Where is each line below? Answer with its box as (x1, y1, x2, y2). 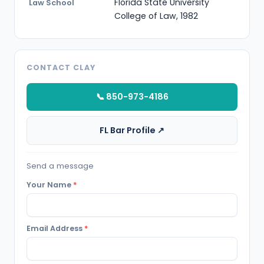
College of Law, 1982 (114, 9, 198, 22)
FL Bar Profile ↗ (100, 124, 164, 137)
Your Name (27, 180, 73, 190)
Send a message (27, 160, 94, 172)
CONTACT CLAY (27, 62, 95, 72)
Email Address (27, 223, 84, 233)
